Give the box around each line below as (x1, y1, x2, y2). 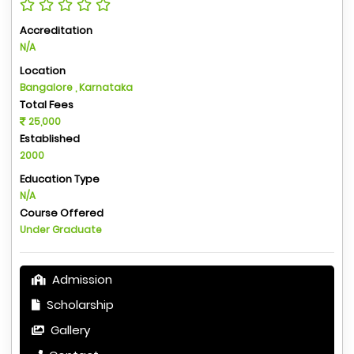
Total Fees (20, 97, 73, 113)
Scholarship (43, 296, 114, 314)
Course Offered (20, 205, 104, 221)
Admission (49, 271, 112, 288)
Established (20, 131, 80, 147)
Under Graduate (20, 223, 102, 237)
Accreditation (20, 23, 92, 39)
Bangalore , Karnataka (20, 81, 133, 95)
